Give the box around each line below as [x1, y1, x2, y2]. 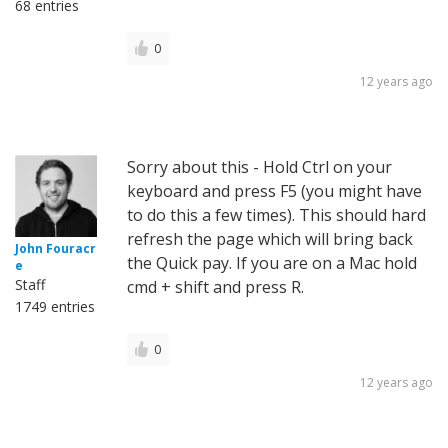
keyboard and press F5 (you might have [127, 180, 422, 203]
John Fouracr [15, 240, 96, 258]
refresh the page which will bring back [127, 228, 413, 251]
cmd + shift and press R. [127, 276, 304, 299]
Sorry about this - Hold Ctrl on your [127, 156, 392, 179]
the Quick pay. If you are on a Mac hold [127, 252, 417, 275]
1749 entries [15, 297, 95, 317]
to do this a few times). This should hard [127, 204, 426, 227]
